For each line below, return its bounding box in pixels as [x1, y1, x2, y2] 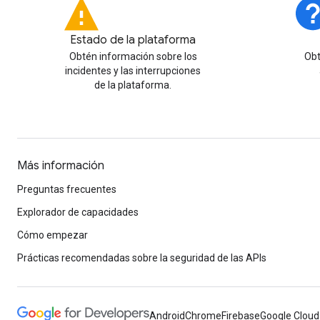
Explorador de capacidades [17, 206, 139, 219]
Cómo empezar [17, 229, 88, 241]
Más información [17, 159, 104, 174]
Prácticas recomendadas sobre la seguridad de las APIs [17, 252, 266, 264]
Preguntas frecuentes [17, 184, 116, 196]
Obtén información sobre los [69, 51, 197, 63]
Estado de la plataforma [70, 33, 196, 48]
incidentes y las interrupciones [65, 65, 201, 77]
